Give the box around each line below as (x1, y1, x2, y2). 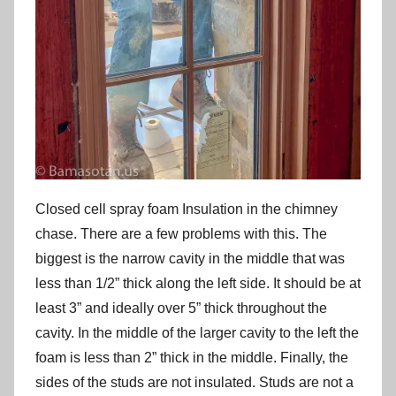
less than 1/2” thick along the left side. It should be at (35, 275, 361, 291)
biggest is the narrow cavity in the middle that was (35, 250, 345, 266)
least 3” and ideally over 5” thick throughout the (35, 300, 327, 316)
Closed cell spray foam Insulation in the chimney (35, 201, 338, 217)
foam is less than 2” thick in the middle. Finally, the (35, 349, 348, 365)
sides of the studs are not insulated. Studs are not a (35, 374, 354, 390)
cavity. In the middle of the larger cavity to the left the (35, 324, 359, 340)
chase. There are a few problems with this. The (35, 225, 327, 241)
